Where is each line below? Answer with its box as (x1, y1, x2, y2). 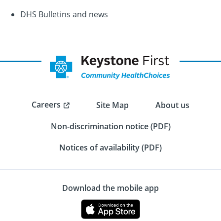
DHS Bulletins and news (20, 9, 108, 19)
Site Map (96, 99, 129, 110)
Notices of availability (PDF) (59, 142, 162, 153)
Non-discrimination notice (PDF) (50, 121, 171, 132)
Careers (32, 99, 61, 110)
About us (155, 99, 189, 110)
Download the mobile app (62, 183, 159, 193)
